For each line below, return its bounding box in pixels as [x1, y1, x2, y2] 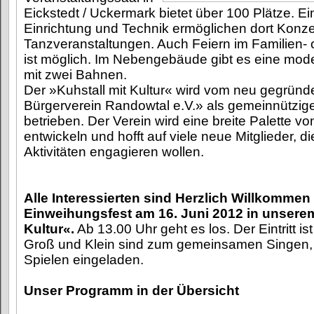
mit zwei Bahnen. [24, 67, 127, 82]
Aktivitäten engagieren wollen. [24, 144, 204, 159]
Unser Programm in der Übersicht [24, 282, 239, 298]
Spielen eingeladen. [24, 252, 144, 267]
